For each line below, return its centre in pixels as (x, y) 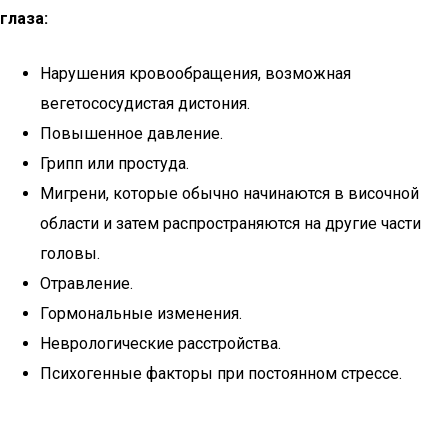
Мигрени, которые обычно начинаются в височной (229, 193)
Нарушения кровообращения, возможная (195, 73)
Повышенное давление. (131, 133)
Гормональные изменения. (141, 313)
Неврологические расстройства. (160, 343)
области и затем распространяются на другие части (230, 223)
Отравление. (86, 283)
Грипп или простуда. (114, 163)
